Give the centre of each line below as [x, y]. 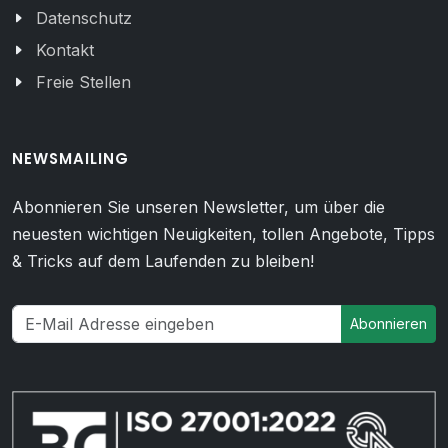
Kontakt [65, 49]
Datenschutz [84, 17]
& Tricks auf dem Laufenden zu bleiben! [163, 260]
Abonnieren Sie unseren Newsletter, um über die [198, 206]
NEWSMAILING [70, 158]
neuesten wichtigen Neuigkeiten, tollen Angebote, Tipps [223, 233]
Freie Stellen [83, 81]
